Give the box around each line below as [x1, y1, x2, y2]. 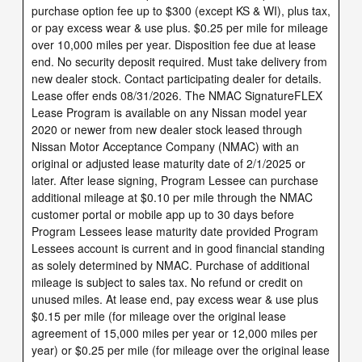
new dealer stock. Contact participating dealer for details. [32, 69, 322, 86]
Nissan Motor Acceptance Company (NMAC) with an [32, 137, 299, 154]
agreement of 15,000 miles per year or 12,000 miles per [32, 324, 318, 341]
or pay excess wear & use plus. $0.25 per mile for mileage [32, 19, 328, 36]
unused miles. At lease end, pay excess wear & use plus [32, 290, 318, 307]
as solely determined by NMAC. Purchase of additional [32, 256, 309, 273]
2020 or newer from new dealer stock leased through [32, 120, 302, 137]
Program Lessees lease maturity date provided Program [32, 222, 318, 239]
